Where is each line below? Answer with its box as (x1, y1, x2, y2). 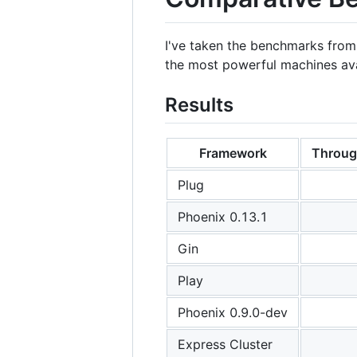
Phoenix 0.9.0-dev (178, 304, 288, 320)
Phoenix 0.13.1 (178, 208, 268, 225)
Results (165, 92, 233, 116)
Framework (198, 144, 267, 161)
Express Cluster (178, 335, 273, 352)
